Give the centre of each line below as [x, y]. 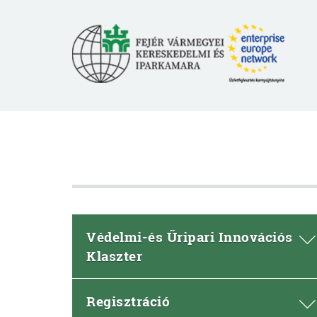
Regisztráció [128, 301]
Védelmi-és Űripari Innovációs [190, 237]
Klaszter [114, 256]
